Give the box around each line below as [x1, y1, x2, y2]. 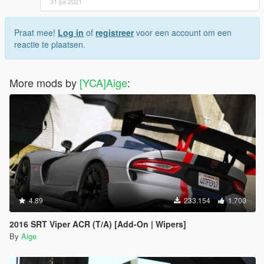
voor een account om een [134, 27, 232, 39]
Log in [58, 27, 84, 39]
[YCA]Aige [80, 75, 127, 91]
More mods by [9, 75, 80, 91]
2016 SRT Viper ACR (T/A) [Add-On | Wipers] [9, 218, 186, 230]
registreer [95, 27, 134, 39]
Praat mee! [14, 27, 58, 39]
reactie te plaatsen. [14, 38, 85, 51]
